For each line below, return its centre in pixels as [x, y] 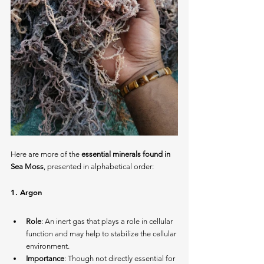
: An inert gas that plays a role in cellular [108, 222]
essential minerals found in [127, 154]
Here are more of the [46, 154]
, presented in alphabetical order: [99, 167]
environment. [48, 246]
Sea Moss [27, 167]
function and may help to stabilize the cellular [102, 234]
